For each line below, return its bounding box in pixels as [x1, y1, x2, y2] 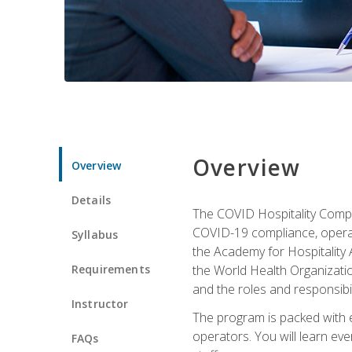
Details [71, 192, 112, 207]
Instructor [71, 295, 129, 311]
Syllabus [71, 226, 119, 242]
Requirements [71, 261, 150, 277]
